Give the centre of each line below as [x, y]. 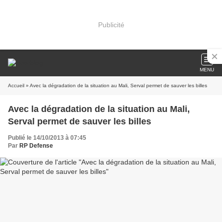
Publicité [111, 25]
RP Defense [36, 146]
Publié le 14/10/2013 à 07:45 [47, 138]
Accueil [16, 85]
